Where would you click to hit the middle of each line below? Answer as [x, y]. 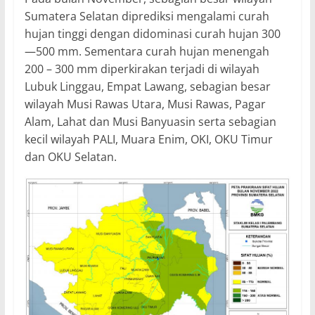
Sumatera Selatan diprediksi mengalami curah [147, 16]
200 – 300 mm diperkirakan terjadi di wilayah [142, 69]
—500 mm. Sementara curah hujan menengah [147, 51]
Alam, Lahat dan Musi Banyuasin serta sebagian [150, 121]
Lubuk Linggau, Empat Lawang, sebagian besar [147, 86]
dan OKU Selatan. [70, 156]
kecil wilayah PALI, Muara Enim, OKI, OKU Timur [148, 139]
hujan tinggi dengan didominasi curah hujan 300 [152, 33]
